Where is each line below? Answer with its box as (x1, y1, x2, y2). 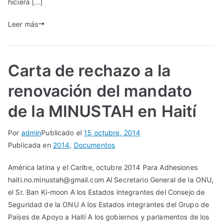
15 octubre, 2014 (84, 128, 141, 137)
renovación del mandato (8, 81, 192, 101)
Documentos (73, 140, 115, 149)
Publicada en (8, 140, 53, 149)
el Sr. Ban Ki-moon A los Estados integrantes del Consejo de (8, 187, 205, 196)
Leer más (8, 19, 39, 28)
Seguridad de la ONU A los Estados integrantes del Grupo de (8, 200, 210, 209)
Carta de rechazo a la (8, 60, 170, 80)
